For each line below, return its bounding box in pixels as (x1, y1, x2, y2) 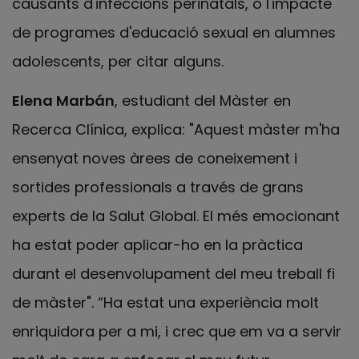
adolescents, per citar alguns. (12, 51, 224, 72)
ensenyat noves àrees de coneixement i (12, 147, 297, 168)
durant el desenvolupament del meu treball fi (12, 263, 335, 284)
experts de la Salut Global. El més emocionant (12, 205, 340, 226)
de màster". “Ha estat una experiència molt (12, 292, 319, 313)
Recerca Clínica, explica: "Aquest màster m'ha (12, 119, 340, 139)
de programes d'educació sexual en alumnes (12, 22, 336, 43)
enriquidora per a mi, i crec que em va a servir (12, 321, 341, 341)
